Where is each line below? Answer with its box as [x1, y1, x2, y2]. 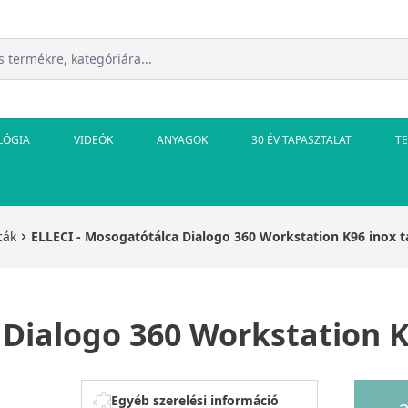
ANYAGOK [157, 131, 208, 148]
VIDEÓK [74, 131, 113, 148]
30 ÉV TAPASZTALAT [251, 131, 352, 148]
